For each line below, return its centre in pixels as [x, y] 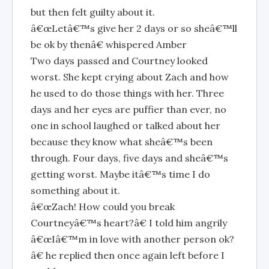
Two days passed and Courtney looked [119, 61]
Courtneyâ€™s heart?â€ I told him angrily [129, 223]
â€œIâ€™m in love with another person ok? [132, 239]
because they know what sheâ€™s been [122, 142]
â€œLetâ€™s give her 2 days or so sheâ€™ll [134, 28]
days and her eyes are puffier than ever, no [128, 109]
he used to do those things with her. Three [127, 93]
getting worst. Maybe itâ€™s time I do [120, 174]
